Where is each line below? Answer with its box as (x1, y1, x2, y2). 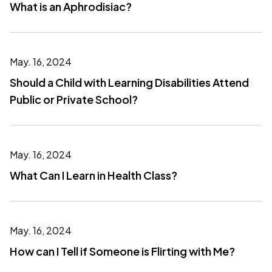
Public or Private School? (10, 92, 138, 106)
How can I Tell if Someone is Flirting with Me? (10, 244, 235, 258)
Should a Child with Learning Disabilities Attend (10, 75, 249, 89)
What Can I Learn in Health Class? (10, 168, 177, 182)
